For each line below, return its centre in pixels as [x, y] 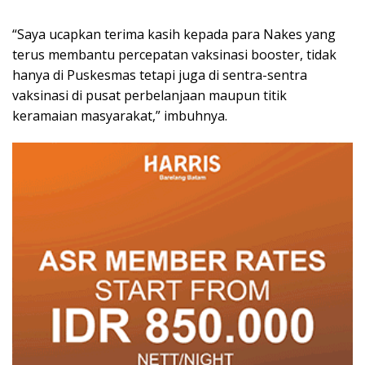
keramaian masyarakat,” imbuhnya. [120, 115]
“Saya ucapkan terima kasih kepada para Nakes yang [174, 34]
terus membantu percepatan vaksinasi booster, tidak [174, 54]
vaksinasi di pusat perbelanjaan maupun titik [150, 95]
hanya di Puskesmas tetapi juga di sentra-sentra [160, 75]
